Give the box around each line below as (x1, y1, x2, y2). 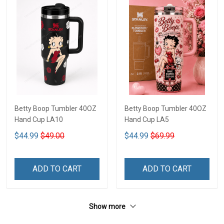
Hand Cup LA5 (124, 115, 169, 123)
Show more (89, 202, 127, 210)
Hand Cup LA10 (14, 115, 63, 123)
